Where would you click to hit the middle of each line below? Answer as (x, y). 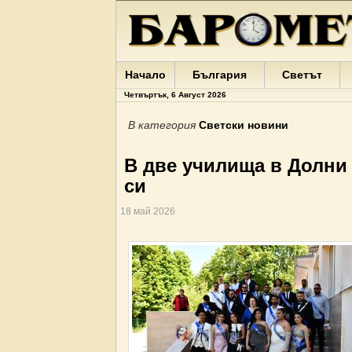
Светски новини (244, 125)
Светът (302, 75)
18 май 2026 (148, 211)
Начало (145, 75)
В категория (163, 125)
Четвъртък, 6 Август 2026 (175, 95)
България (220, 75)
